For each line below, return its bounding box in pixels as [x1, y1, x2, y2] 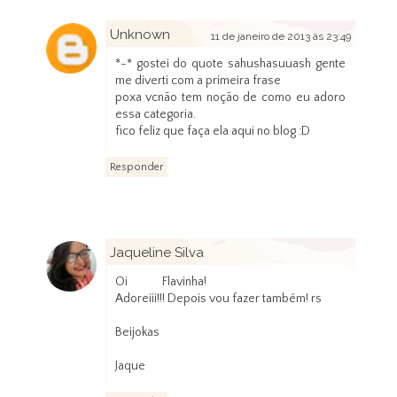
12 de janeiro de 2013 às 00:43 [206, 268, 352, 281]
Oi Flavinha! [114, 275, 207, 290]
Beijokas [114, 325, 160, 340]
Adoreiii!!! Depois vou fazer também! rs [114, 292, 322, 307]
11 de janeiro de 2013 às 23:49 [211, 30, 352, 43]
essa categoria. [114, 107, 196, 122]
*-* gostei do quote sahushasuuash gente [114, 57, 346, 72]
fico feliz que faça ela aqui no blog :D [114, 124, 310, 139]
